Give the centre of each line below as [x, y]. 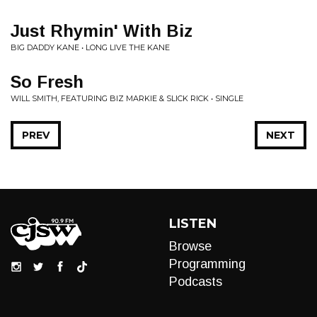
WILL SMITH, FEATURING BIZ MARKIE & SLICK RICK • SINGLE [127, 98]
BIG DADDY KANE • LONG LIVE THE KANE [90, 47]
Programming [207, 264]
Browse [190, 246]
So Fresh [47, 82]
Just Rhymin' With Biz [102, 31]
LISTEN [193, 224]
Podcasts [196, 282]
